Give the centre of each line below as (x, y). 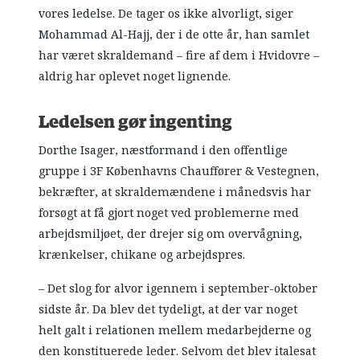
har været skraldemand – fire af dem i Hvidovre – (179, 56)
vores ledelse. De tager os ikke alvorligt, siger (166, 14)
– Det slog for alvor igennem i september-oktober (178, 289)
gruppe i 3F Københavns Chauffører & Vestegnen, (179, 172)
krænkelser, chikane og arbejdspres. (142, 255)
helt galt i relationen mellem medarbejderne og (175, 331)
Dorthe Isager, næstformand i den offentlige (164, 151)
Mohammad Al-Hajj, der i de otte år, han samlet (174, 35)
